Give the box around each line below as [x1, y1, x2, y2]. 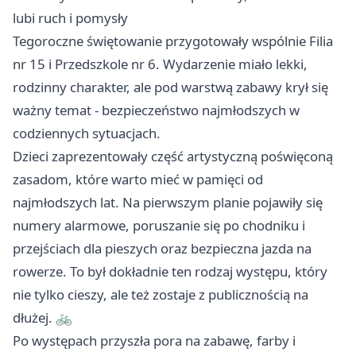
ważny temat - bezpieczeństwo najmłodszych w [13, 101, 300, 120]
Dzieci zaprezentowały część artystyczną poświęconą [13, 147, 333, 166]
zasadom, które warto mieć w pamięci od [13, 170, 263, 189]
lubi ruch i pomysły [13, 9, 128, 28]
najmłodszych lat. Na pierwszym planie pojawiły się [13, 193, 323, 212]
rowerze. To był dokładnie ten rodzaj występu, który [13, 262, 327, 281]
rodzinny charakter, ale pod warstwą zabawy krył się [13, 78, 328, 97]
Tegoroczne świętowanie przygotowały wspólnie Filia [13, 32, 333, 51]
